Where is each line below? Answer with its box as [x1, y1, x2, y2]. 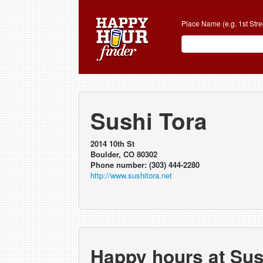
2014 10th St [90, 138, 135, 149]
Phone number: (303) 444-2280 [90, 159, 200, 170]
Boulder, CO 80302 [90, 149, 158, 160]
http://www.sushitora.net [90, 170, 173, 181]
